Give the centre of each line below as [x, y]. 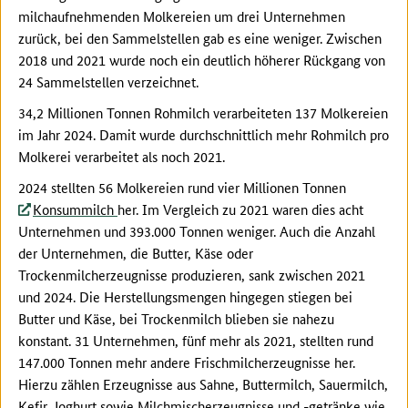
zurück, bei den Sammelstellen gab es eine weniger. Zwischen [200, 37]
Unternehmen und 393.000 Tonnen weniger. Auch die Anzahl [197, 230]
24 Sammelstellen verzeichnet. [110, 81]
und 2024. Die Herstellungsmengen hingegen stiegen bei [185, 296]
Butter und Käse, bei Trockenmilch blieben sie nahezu [176, 318]
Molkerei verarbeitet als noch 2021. [122, 156]
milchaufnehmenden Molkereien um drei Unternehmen [182, 15]
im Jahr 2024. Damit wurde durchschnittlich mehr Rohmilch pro [204, 134]
